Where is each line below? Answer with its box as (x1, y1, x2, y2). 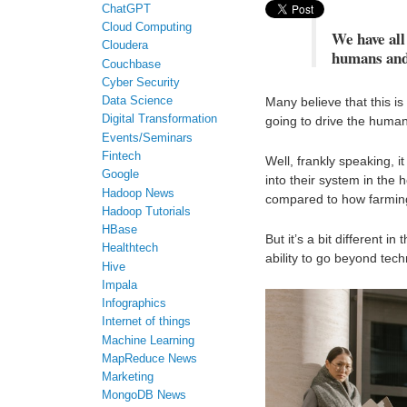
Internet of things (102, 315, 191, 329)
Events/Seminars (102, 131, 193, 144)
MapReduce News (102, 352, 197, 365)
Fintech (102, 149, 141, 163)
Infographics (102, 297, 166, 311)
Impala (102, 278, 137, 292)
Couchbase (102, 57, 161, 71)
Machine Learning (102, 333, 194, 347)
